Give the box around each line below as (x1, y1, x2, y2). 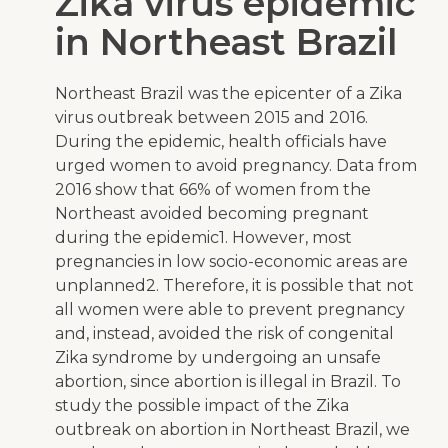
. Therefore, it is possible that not (156, 276, 414, 296)
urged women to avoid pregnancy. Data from (55, 156, 417, 176)
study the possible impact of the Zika (55, 396, 349, 416)
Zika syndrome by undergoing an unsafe (55, 348, 381, 368)
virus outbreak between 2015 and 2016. (55, 108, 368, 128)
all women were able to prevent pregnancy (55, 300, 405, 320)
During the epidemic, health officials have (55, 132, 387, 152)
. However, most (225, 228, 352, 248)
